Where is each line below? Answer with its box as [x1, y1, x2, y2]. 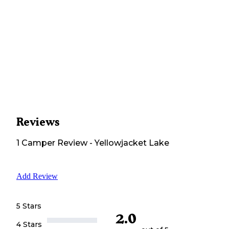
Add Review [16, 171, 58, 180]
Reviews [16, 116, 59, 129]
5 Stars [16, 201, 41, 211]
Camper [19, 138, 55, 148]
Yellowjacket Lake [95, 138, 169, 148]
